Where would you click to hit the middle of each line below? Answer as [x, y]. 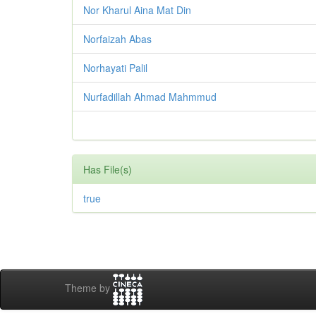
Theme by [89, 288]
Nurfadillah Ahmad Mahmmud [150, 97]
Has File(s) [108, 170]
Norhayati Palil [115, 68]
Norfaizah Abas [117, 39]
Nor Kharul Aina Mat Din [137, 10]
